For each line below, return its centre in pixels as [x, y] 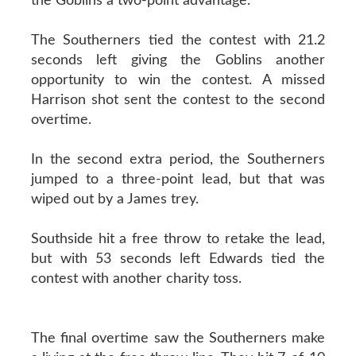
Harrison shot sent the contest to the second [178, 100]
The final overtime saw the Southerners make [178, 338]
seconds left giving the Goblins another [178, 60]
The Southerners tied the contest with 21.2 [178, 40]
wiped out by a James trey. [114, 199]
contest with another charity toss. [136, 279]
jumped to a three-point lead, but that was [178, 179]
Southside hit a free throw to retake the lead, [178, 239]
